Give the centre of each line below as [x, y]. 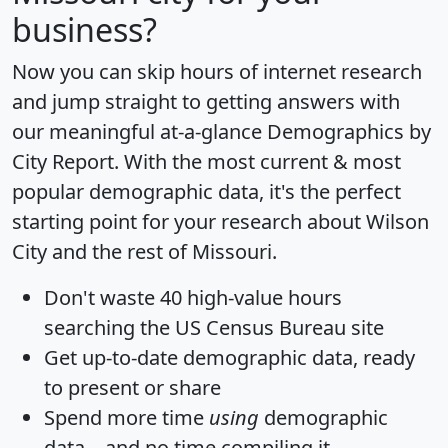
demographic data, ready [296, 358]
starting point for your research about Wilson [220, 222]
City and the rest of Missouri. [144, 252]
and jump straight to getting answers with [206, 102]
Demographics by [349, 132]
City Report [63, 162]
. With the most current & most [257, 162]
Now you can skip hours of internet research [217, 72]
